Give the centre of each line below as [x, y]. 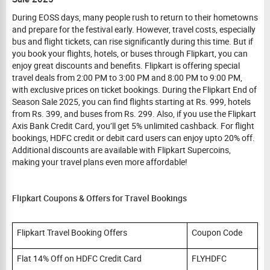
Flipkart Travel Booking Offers [72, 232]
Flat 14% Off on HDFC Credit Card [80, 258]
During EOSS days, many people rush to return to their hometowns [135, 17]
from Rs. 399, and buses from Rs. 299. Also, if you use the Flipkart [134, 114]
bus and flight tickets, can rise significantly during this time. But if [133, 41]
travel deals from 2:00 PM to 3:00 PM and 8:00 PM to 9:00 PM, [127, 77]
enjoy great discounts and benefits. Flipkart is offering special [126, 65]
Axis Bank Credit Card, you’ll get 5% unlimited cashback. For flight [133, 126]
